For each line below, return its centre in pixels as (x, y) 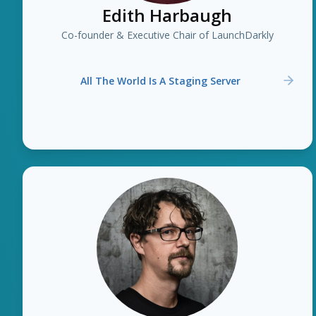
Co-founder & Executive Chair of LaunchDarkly (167, 35)
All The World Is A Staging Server (160, 80)
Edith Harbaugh (168, 15)
